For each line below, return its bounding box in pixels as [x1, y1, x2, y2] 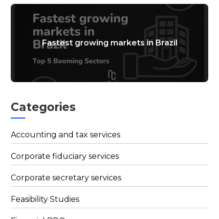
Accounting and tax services [11, 130, 121, 139]
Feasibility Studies [11, 194, 80, 204]
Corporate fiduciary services [11, 151, 119, 161]
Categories [11, 100, 76, 114]
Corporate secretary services [11, 173, 122, 182]
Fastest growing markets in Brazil [42, 38, 177, 48]
